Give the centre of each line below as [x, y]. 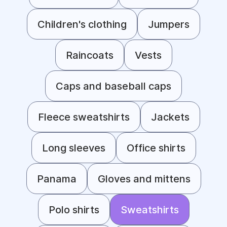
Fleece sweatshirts [84, 117]
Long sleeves [73, 148]
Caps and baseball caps [113, 86]
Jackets [170, 117]
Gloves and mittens [144, 179]
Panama [56, 179]
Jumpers [169, 24]
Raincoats [89, 55]
